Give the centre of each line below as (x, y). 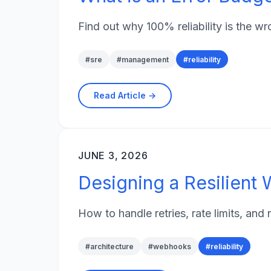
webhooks (172, 246)
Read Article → (125, 96)
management (145, 59)
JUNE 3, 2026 (113, 156)
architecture (112, 246)
